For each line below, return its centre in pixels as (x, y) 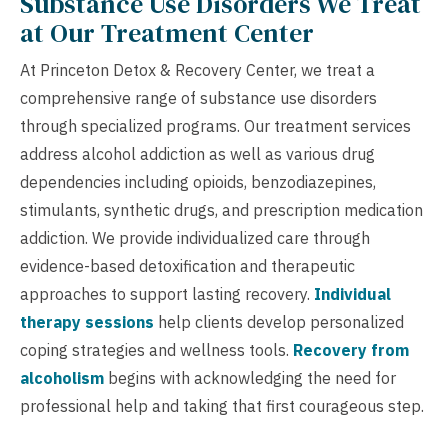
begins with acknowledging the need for (250, 377)
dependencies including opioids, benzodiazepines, (198, 181)
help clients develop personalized (279, 321)
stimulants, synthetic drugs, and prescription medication (221, 209)
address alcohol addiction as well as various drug (197, 153)
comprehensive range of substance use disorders (198, 97)
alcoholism (62, 377)
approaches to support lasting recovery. (167, 293)
